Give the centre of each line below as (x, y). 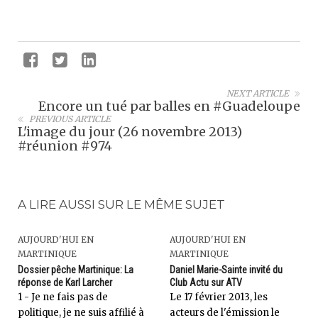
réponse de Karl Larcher (65, 283)
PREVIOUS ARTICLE (70, 119)
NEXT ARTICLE (258, 93)
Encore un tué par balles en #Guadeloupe (169, 106)
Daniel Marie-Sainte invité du (226, 270)
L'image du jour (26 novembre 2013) (130, 132)
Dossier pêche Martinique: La (76, 270)
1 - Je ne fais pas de (63, 297)
